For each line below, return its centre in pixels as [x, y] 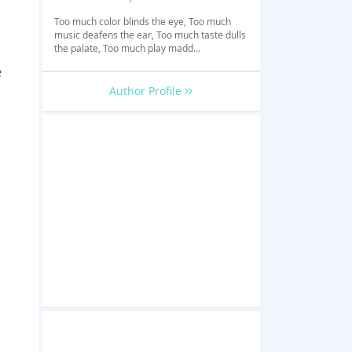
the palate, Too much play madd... [127, 48]
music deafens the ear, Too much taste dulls [150, 35]
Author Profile [147, 91]
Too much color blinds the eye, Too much [142, 21]
